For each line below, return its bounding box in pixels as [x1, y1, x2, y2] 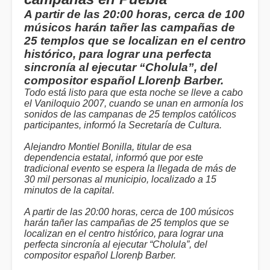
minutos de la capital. [24, 185, 115, 195]
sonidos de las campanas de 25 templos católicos [24, 109, 236, 119]
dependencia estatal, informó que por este [24, 152, 203, 163]
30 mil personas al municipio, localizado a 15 [24, 174, 216, 184]
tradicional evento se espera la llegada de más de [24, 163, 236, 174]
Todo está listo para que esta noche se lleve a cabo [24, 87, 243, 98]
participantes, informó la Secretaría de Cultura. [24, 120, 222, 130]
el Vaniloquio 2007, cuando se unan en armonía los [24, 98, 243, 108]
